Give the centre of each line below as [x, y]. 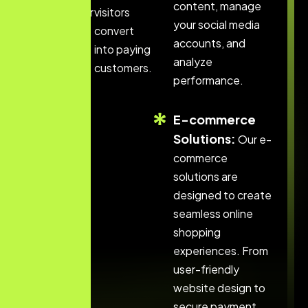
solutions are [205, 176]
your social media [216, 24]
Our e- [253, 139]
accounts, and [209, 43]
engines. [56, 49]
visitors [112, 12]
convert [114, 31]
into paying [122, 49]
